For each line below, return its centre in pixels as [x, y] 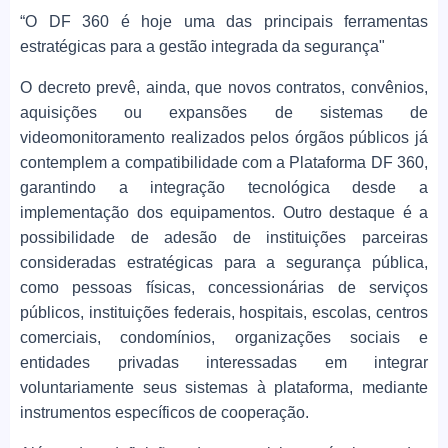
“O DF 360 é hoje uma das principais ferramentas [224, 22]
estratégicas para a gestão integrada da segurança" [202, 47]
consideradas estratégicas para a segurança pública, [224, 263]
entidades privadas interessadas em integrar [224, 363]
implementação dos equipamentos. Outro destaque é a [224, 213]
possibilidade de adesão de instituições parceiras [224, 238]
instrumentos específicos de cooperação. [164, 413]
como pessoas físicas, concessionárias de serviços [224, 288]
